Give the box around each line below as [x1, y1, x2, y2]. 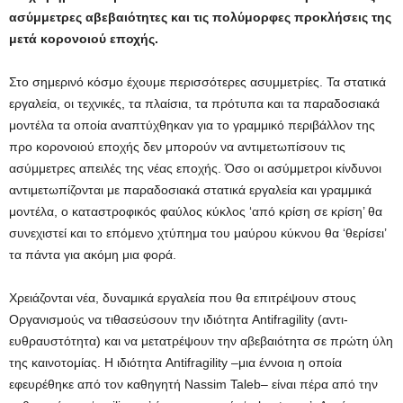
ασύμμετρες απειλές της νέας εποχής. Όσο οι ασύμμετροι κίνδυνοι [9, 161, 381, 176]
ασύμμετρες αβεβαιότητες [9, 10, 171, 25]
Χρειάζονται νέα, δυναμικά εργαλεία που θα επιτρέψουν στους [9, 291, 356, 306]
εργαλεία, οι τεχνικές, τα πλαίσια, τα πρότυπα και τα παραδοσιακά [9, 96, 380, 112]
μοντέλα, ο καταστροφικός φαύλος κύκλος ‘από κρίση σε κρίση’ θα [9, 204, 382, 219]
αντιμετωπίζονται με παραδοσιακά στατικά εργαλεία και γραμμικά [9, 183, 372, 198]
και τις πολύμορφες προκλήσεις [171, 10, 372, 25]
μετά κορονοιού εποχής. [9, 31, 166, 47]
